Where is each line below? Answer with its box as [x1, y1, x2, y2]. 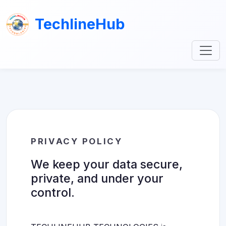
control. [31, 185, 75, 200]
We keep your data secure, [31, 157, 183, 172]
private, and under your [31, 171, 163, 186]
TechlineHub [35, 15, 125, 33]
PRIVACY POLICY [31, 136, 123, 146]
